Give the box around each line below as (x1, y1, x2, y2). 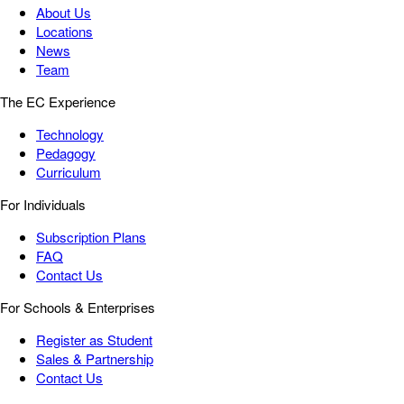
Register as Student (36, 330, 152, 350)
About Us (36, 3, 91, 23)
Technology (36, 124, 104, 144)
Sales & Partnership (36, 349, 153, 369)
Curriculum (36, 162, 101, 182)
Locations (36, 22, 93, 41)
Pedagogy (36, 143, 96, 163)
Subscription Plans (36, 227, 146, 247)
